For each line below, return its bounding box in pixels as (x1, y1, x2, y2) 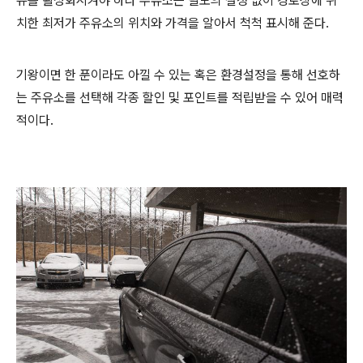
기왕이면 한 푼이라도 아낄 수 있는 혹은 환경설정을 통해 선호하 (16, 66, 340, 83)
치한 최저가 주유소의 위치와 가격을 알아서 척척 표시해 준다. (16, 15, 332, 31)
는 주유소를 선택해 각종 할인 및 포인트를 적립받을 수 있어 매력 (16, 89, 344, 105)
